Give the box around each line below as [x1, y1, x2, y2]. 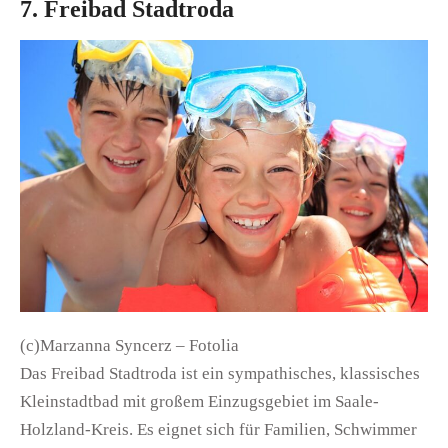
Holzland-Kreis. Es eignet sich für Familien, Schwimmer [20, 420, 417, 440]
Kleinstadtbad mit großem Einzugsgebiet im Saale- [20, 392, 379, 412]
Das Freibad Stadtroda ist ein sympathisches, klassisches [20, 364, 420, 384]
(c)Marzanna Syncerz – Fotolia [20, 336, 239, 356]
